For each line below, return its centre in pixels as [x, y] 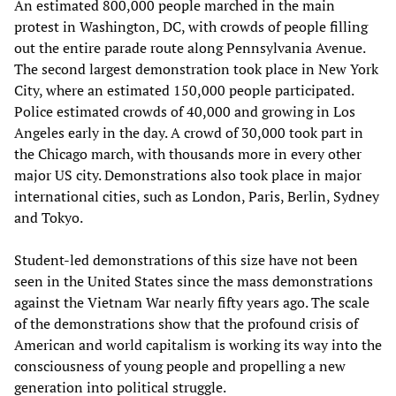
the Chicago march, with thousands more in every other [188, 153]
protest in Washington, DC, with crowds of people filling [191, 26]
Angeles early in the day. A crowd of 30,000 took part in [189, 132]
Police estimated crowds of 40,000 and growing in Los [185, 111]
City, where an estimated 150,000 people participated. [184, 90]
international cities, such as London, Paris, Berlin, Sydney [197, 196]
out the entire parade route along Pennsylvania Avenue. [190, 47]
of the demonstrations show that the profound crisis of [186, 323]
